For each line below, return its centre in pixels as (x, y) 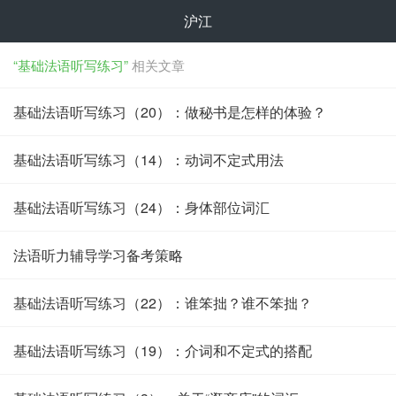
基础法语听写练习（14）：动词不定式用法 (148, 160)
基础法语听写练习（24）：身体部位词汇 (141, 207)
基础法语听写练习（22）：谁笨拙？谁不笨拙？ (163, 303)
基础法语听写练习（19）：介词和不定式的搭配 (163, 350)
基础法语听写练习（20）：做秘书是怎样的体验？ (170, 112)
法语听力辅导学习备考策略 (98, 255)
